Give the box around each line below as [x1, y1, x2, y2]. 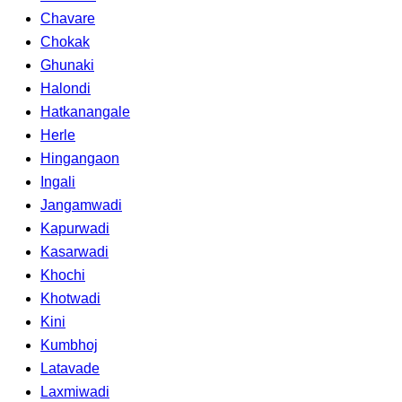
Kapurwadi [40, 220, 109, 236]
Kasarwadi [40, 243, 109, 259]
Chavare [40, 10, 95, 26]
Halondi [40, 80, 91, 96]
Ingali [40, 173, 75, 189]
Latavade [40, 360, 100, 376]
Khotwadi [40, 290, 100, 306]
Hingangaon [40, 150, 119, 166]
